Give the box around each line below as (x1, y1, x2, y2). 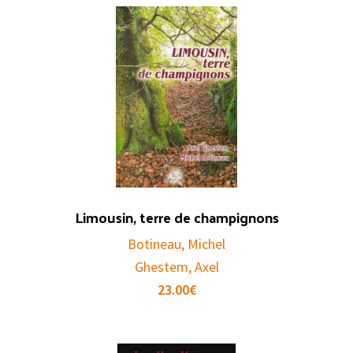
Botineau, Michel (128, 235, 225, 254)
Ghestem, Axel (134, 258, 219, 277)
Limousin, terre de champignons (74, 204, 279, 231)
